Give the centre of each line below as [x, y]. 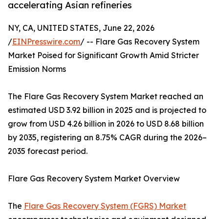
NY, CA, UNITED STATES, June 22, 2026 [81, 28]
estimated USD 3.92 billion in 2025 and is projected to [107, 110]
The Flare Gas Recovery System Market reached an [106, 97]
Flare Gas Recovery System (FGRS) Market [105, 206]
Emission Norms [37, 69]
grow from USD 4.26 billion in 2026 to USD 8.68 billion [106, 124]
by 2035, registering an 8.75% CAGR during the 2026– [107, 138]
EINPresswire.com [46, 42]
